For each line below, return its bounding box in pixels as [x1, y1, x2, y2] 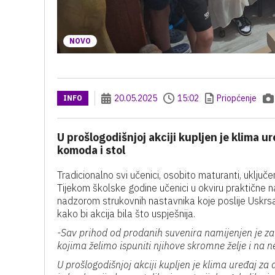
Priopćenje [217, 93, 257, 104]
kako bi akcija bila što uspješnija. [57, 207, 195, 220]
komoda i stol [57, 143, 125, 157]
